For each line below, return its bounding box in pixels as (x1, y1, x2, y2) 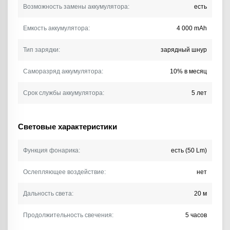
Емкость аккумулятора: (23, 25, 90, 32)
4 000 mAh (177, 25, 207, 32)
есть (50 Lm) (171, 147, 207, 155)
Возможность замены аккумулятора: (23, 3, 129, 11)
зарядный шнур (161, 46, 207, 54)
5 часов (185, 212, 207, 219)
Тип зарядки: (23, 46, 60, 54)
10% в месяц (170, 68, 207, 75)
